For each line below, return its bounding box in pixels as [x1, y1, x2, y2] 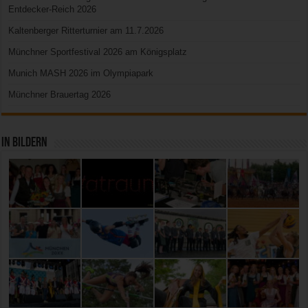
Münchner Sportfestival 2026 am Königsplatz [8, 47, 188, 57]
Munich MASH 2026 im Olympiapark [8, 68, 154, 78]
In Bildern [1, 136, 48, 150]
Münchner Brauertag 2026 [8, 89, 111, 100]
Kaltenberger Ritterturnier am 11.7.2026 [8, 25, 164, 36]
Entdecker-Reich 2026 [8, 4, 97, 14]
